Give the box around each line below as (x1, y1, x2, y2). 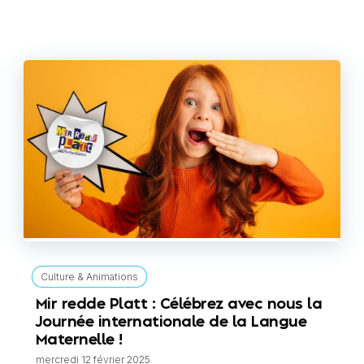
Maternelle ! (35, 333, 123, 348)
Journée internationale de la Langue (35, 315, 307, 330)
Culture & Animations (40, 271, 138, 284)
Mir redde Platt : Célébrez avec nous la (35, 297, 323, 312)
